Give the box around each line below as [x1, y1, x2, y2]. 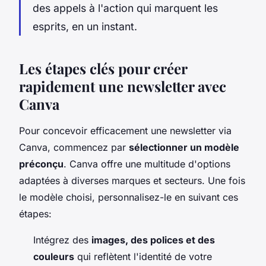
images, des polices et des [91, 233, 215, 246]
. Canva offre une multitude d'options [64, 157, 230, 170]
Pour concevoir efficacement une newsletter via [19, 124, 232, 137]
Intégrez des [33, 233, 91, 246]
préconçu [19, 157, 64, 170]
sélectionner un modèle [129, 141, 239, 153]
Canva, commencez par [19, 141, 129, 153]
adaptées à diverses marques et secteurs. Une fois [19, 174, 245, 186]
